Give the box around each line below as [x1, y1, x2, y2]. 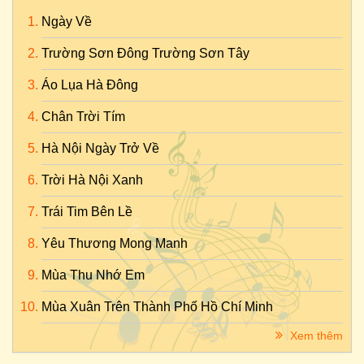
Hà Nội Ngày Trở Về [41, 141, 159, 155]
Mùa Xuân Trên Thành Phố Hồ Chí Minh [41, 300, 273, 314]
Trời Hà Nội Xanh [41, 173, 143, 187]
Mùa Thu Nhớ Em [41, 268, 145, 282]
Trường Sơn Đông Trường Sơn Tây [41, 46, 249, 60]
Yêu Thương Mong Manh [41, 236, 188, 250]
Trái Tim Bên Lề [41, 205, 132, 219]
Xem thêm [287, 329, 343, 342]
